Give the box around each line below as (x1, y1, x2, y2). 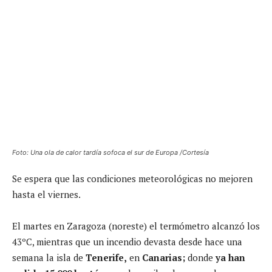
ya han (216, 251, 245, 263)
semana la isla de (12, 251, 86, 263)
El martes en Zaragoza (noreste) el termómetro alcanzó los (12, 219, 260, 232)
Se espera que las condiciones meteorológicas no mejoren (12, 172, 253, 185)
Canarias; (142, 251, 185, 263)
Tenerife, (86, 251, 127, 263)
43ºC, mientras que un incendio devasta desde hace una (12, 235, 242, 248)
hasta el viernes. (12, 188, 81, 200)
